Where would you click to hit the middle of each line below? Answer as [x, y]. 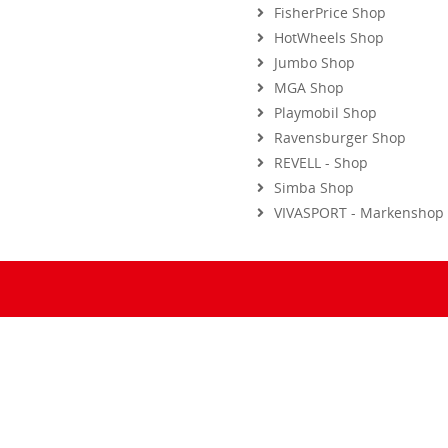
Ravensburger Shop [340, 119]
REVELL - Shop [321, 144]
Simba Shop [314, 169]
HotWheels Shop [329, 19]
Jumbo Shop [314, 44]
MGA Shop [309, 69]
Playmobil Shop [325, 94]
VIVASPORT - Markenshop [359, 194]
